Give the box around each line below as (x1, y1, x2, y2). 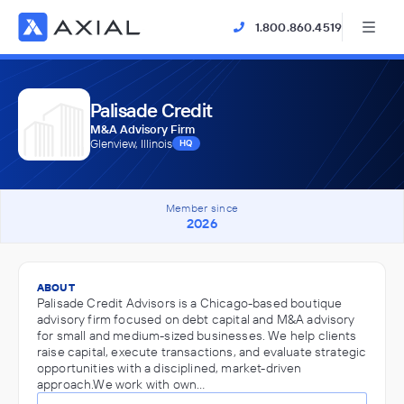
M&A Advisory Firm (90, 122, 195, 136)
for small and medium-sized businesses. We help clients (37, 327, 357, 344)
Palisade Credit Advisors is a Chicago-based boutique (37, 295, 343, 311)
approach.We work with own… (37, 376, 206, 392)
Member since (165, 201, 239, 215)
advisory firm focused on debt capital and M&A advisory (37, 311, 355, 327)
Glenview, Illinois (90, 136, 172, 151)
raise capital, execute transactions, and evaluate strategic (37, 344, 367, 360)
